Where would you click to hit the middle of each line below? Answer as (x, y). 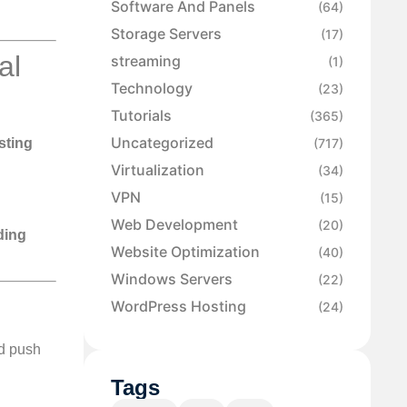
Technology (152, 89)
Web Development (174, 225)
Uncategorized (162, 143)
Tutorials (141, 116)
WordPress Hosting (179, 307)
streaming (146, 61)
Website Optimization (185, 252)
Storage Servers (166, 34)
